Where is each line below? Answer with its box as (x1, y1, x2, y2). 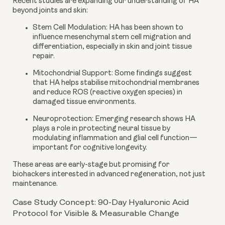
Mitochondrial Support (33, 70, 111, 78)
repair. (33, 53, 55, 61)
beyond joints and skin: (13, 7, 88, 15)
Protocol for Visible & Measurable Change (13, 209, 179, 218)
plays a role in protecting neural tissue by (33, 125, 170, 133)
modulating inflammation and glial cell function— (33, 135, 197, 143)
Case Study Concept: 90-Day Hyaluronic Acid (13, 198, 189, 207)
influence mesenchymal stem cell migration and (33, 34, 191, 42)
